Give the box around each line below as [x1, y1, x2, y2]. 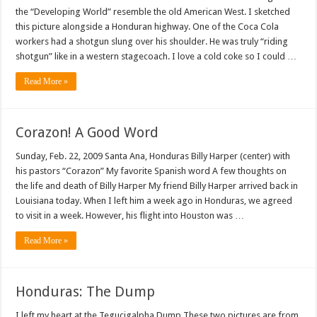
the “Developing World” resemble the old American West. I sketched [16, 6, 291, 18]
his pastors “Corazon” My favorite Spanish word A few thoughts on [16, 166, 287, 177]
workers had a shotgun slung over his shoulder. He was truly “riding [16, 36, 289, 47]
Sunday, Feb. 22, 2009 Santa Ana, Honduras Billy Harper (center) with [16, 151, 291, 162]
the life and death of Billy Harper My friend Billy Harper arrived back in [16, 180, 299, 192]
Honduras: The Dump [16, 283, 156, 301]
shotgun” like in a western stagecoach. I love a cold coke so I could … [16, 51, 297, 62]
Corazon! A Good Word [16, 124, 159, 142]
